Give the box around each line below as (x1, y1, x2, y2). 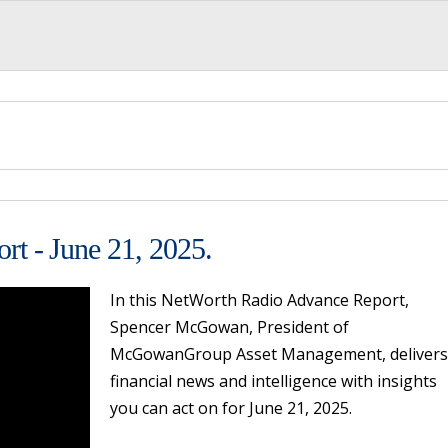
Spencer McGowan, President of (110, 316, 349, 338)
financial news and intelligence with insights (110, 370, 437, 392)
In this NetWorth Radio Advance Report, (110, 289, 409, 311)
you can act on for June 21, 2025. (110, 397, 352, 419)
